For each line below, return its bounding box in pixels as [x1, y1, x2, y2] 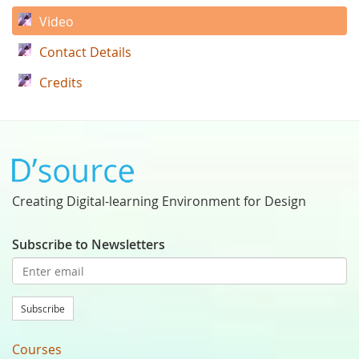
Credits [39, 74, 83, 92]
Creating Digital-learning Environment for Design [12, 192, 306, 211]
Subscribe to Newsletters [12, 236, 165, 254]
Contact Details [39, 43, 131, 62]
